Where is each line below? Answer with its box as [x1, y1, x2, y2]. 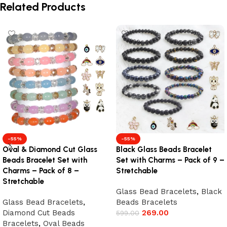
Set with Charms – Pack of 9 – [116, 155, 224, 165]
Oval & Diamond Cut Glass [3, 144, 97, 154]
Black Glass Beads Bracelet [116, 144, 212, 154]
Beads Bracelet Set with [3, 155, 87, 165]
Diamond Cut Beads [3, 208, 75, 217]
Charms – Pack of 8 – [3, 166, 79, 175]
